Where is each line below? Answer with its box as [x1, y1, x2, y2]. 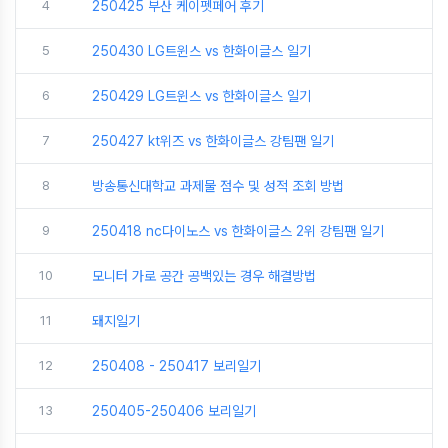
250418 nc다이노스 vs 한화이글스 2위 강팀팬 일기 [92, 223, 384, 240]
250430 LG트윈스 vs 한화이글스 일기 [92, 43, 311, 60]
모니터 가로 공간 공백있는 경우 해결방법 [92, 268, 316, 285]
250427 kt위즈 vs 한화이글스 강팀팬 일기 [92, 133, 334, 150]
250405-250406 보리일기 [92, 403, 256, 420]
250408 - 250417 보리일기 [92, 358, 261, 375]
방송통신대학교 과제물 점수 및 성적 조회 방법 [92, 178, 344, 195]
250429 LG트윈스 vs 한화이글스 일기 [92, 88, 311, 105]
